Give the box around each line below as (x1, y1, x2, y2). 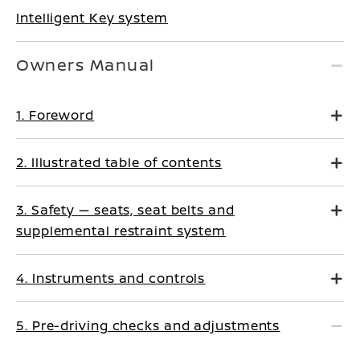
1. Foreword (16, 105, 94, 124)
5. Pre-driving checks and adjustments (16, 316, 280, 334)
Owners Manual (16, 53, 155, 76)
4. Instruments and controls (16, 268, 206, 287)
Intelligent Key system (16, 8, 168, 27)
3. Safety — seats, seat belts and (16, 200, 235, 219)
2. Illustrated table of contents (16, 153, 222, 171)
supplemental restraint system (16, 221, 227, 239)
